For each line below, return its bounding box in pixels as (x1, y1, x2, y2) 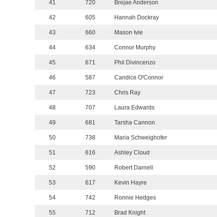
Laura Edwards (114, 104, 155, 111)
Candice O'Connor (114, 74, 163, 81)
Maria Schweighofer (114, 134, 167, 141)
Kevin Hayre (114, 179, 147, 186)
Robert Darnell (114, 164, 153, 171)
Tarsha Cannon (114, 119, 155, 126)
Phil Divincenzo (114, 59, 155, 66)
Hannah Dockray (114, 14, 159, 21)
